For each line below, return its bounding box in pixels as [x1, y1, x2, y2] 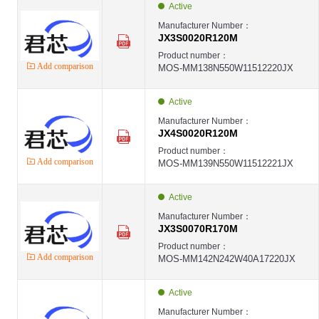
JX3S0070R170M [158, 223, 238, 234]
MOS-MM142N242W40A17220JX [158, 253, 296, 264]
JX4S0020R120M [158, 127, 238, 139]
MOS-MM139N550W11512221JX [158, 158, 293, 169]
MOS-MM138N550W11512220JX [158, 63, 293, 73]
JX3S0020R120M [158, 32, 238, 43]
